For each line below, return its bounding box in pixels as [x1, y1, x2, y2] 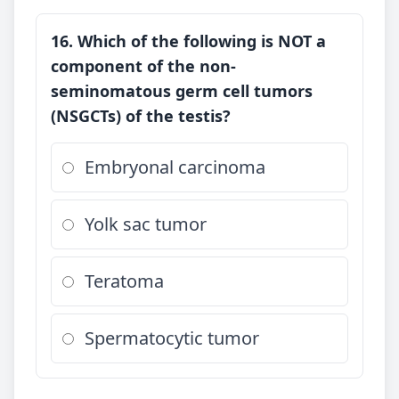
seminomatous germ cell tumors [51, 80, 313, 102]
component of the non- [51, 55, 236, 77]
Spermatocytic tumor [85, 326, 259, 350]
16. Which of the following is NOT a [51, 30, 326, 52]
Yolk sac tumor [85, 212, 207, 236]
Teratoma [85, 269, 164, 293]
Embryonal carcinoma [85, 155, 265, 179]
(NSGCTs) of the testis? [51, 105, 231, 126]
